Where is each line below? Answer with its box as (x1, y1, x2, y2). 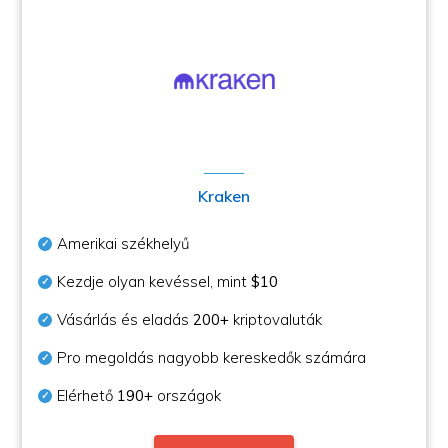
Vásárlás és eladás (57, 310, 194, 329)
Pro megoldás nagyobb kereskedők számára (57, 348, 367, 367)
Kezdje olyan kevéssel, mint (57, 272, 252, 291)
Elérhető (57, 386, 118, 405)
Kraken (198, 186, 250, 206)
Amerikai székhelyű (57, 234, 191, 253)
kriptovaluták (229, 310, 323, 329)
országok (153, 386, 222, 405)
